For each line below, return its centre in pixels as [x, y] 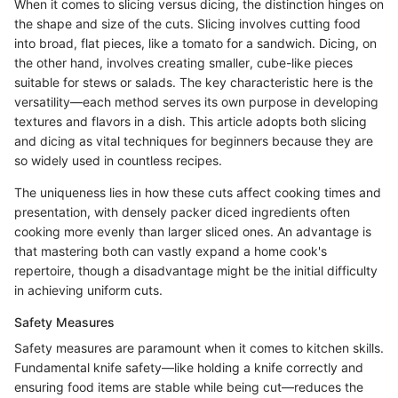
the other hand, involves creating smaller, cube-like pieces [183, 62]
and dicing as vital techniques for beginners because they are [194, 140]
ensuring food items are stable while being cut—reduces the [189, 386]
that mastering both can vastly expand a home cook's [171, 251]
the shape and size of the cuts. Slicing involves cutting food [187, 23]
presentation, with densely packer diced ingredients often [182, 211]
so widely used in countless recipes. [118, 160]
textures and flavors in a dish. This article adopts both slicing [191, 121]
